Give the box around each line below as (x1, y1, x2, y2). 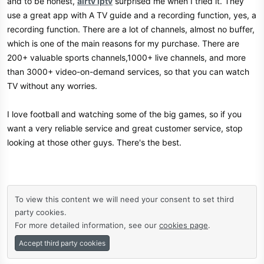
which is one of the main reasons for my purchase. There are (7, 38, 239, 48)
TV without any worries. (7, 81, 97, 91)
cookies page (159, 220, 208, 230)
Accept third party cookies (19, 239, 105, 247)
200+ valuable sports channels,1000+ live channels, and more (7, 52, 246, 62)
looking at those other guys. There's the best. (7, 137, 181, 147)
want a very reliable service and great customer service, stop (7, 123, 243, 133)
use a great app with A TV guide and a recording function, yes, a (7, 10, 256, 20)
